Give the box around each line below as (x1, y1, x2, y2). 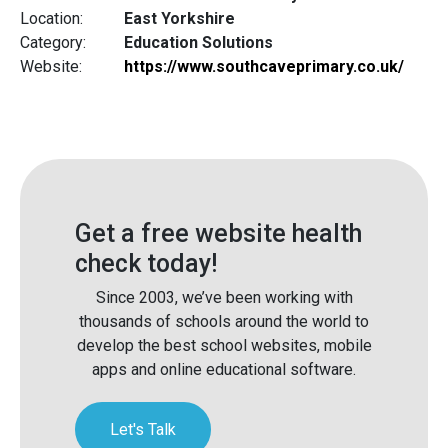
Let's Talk (110, 420, 176, 440)
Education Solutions (120, 32, 273, 52)
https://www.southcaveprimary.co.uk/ (124, 56, 404, 76)
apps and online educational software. (92, 360, 356, 380)
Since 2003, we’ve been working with (95, 288, 353, 308)
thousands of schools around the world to (79, 312, 369, 332)
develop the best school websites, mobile (76, 336, 372, 356)
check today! (75, 248, 217, 278)
